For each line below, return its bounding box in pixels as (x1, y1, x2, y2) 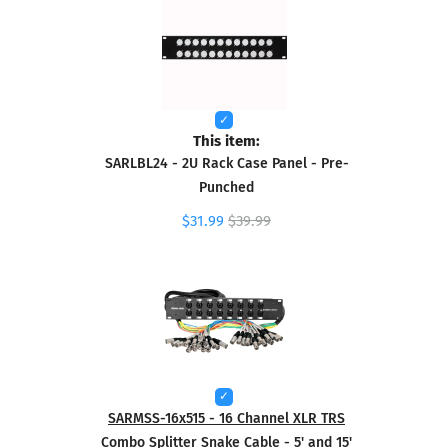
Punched (199, 176, 254, 198)
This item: (193, 128, 260, 152)
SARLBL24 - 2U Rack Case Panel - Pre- (104, 152, 349, 174)
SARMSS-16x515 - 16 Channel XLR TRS (108, 406, 345, 428)
